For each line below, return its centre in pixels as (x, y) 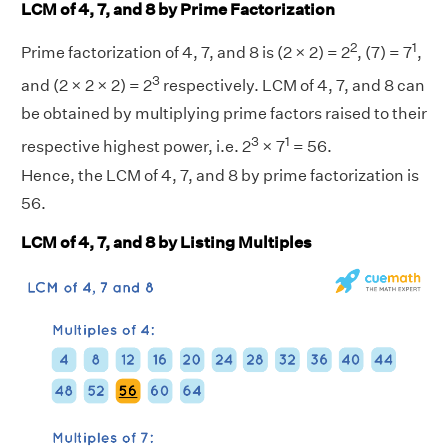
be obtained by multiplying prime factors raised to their (224, 114)
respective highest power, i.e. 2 (136, 147)
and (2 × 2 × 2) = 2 (86, 86)
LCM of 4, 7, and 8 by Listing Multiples (166, 243)
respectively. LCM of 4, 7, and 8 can (292, 86)
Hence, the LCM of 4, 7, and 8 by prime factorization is (220, 175)
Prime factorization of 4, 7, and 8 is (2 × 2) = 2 (185, 53)
